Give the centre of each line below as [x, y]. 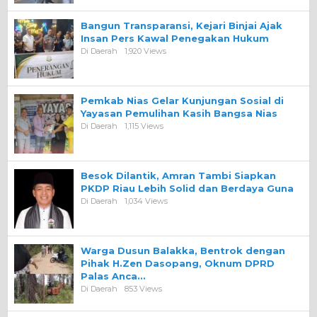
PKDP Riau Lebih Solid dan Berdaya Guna [187, 188]
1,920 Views [145, 51]
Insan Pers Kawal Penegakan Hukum [175, 38]
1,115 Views [144, 126]
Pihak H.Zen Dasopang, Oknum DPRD [178, 263]
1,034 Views [146, 201]
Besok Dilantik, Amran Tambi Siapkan [178, 175]
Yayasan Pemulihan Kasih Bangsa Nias [179, 113]
